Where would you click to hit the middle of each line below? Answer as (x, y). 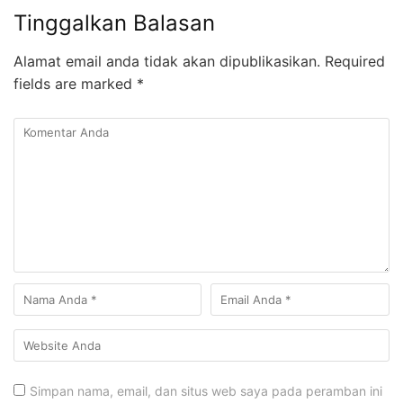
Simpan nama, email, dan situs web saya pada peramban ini (206, 391)
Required (353, 62)
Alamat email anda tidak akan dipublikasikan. (167, 62)
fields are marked (75, 84)
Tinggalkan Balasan (114, 23)
